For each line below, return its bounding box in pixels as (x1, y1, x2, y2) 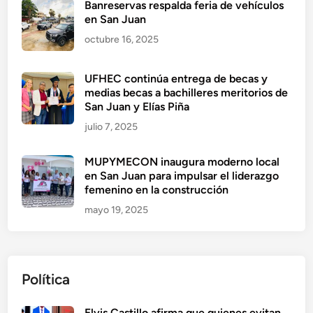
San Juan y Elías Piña (85, 100, 190, 114)
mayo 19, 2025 (85, 204, 149, 217)
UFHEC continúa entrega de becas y (85, 72, 268, 86)
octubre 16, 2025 (85, 34, 159, 46)
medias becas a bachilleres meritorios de (85, 86, 289, 100)
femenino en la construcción (85, 183, 229, 197)
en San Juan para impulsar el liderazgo (85, 169, 279, 183)
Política (22, 270, 71, 289)
